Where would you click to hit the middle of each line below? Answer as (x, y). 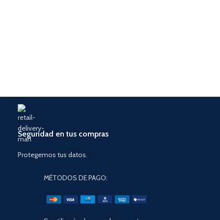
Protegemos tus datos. (52, 155)
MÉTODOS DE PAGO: (75, 178)
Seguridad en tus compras (63, 134)
